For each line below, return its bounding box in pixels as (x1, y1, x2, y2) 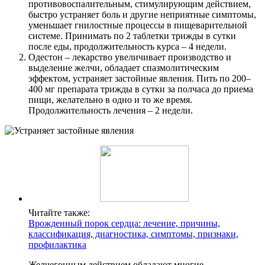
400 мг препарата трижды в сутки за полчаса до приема (28, 84, 253, 95)
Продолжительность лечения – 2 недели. (28, 105, 193, 116)
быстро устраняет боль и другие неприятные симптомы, (28, 9, 256, 20)
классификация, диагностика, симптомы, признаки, (28, 229, 238, 240)
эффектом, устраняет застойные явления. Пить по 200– (28, 73, 251, 84)
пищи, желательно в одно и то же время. (28, 95, 192, 105)
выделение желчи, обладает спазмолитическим (28, 63, 219, 73)
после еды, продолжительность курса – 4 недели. (28, 41, 227, 52)
